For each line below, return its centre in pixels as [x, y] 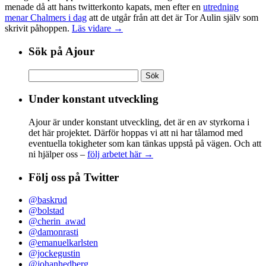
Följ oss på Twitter [74, 177]
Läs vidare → [97, 28]
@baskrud [48, 200]
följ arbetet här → [120, 154]
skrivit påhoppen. [38, 28]
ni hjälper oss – [58, 154]
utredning [221, 7]
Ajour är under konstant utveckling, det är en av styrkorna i [139, 122]
